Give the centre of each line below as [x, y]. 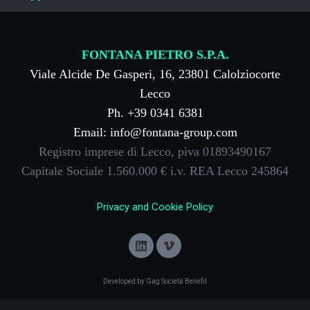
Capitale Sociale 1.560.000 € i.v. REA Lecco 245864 [155, 171]
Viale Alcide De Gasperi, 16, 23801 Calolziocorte [155, 74]
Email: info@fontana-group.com [155, 132]
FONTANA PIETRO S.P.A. [155, 54]
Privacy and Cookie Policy [155, 207]
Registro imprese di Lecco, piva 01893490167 [155, 151]
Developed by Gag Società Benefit [155, 281]
